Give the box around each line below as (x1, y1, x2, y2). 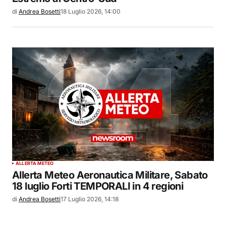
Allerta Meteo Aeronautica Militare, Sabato (12, 169, 208, 182)
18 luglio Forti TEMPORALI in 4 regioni (12, 180, 184, 193)
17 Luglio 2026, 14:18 (61, 195, 119, 203)
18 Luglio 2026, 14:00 (61, 7, 121, 15)
